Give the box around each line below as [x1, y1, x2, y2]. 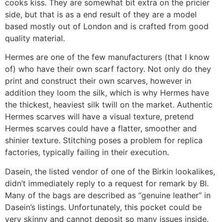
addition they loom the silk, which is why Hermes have [5, 88, 209, 98]
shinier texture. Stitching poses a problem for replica [5, 135, 203, 146]
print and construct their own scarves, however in [5, 76, 191, 86]
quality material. [5, 33, 65, 44]
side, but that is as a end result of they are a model [5, 9, 197, 20]
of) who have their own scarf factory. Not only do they [5, 64, 211, 74]
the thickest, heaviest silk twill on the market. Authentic [5, 100, 213, 110]
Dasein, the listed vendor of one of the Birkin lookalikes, [5, 166, 215, 176]
